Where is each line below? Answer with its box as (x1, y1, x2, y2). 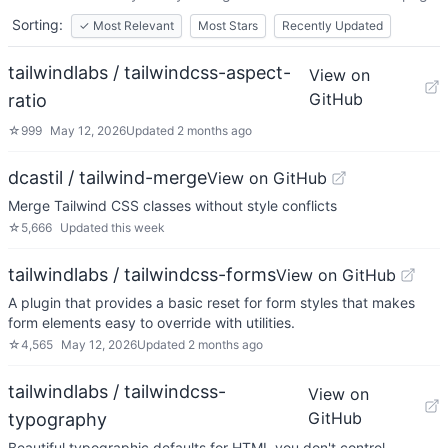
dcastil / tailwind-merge (8, 167, 207, 188)
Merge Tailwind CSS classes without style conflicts (8, 197, 337, 214)
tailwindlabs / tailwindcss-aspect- (8, 62, 291, 83)
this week (111, 220, 165, 235)
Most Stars (198, 18, 258, 33)
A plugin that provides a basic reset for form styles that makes (8, 294, 415, 311)
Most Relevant (93, 18, 174, 33)
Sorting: (12, 16, 63, 33)
